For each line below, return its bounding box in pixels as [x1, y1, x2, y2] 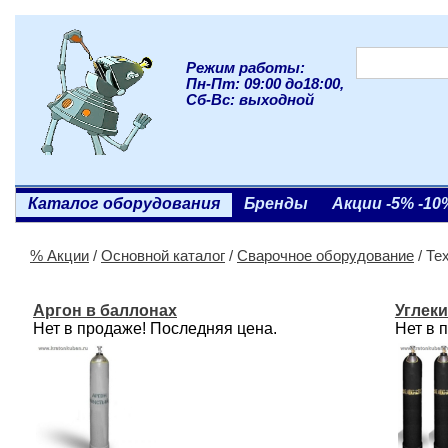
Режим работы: [186, 60, 305, 76]
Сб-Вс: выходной [186, 92, 314, 108]
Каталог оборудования [28, 195, 220, 212]
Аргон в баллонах [33, 302, 177, 319]
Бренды [244, 195, 308, 212]
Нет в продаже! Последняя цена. [33, 320, 277, 337]
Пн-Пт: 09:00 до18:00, [186, 76, 344, 92]
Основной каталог [101, 248, 225, 264]
